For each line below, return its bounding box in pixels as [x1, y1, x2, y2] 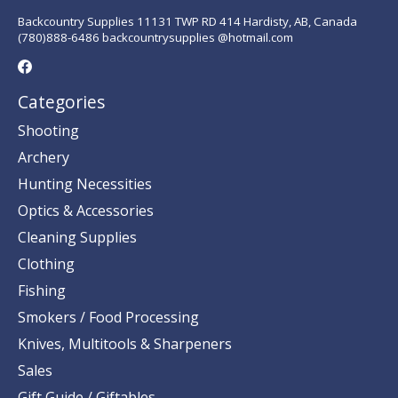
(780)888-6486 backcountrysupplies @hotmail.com [18, 28, 293, 45]
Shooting [18, 120, 79, 140]
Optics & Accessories [18, 200, 154, 220]
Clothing [18, 253, 75, 274]
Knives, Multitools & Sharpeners [18, 333, 232, 354]
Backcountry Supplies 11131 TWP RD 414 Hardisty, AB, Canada [18, 12, 357, 29]
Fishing [18, 280, 66, 300]
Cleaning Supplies [18, 227, 137, 247]
